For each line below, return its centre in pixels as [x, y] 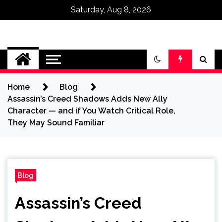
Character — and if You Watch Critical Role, [91, 111]
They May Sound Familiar [56, 123]
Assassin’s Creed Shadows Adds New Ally [87, 99]
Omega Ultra [78, 54]
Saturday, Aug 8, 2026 [111, 10]
